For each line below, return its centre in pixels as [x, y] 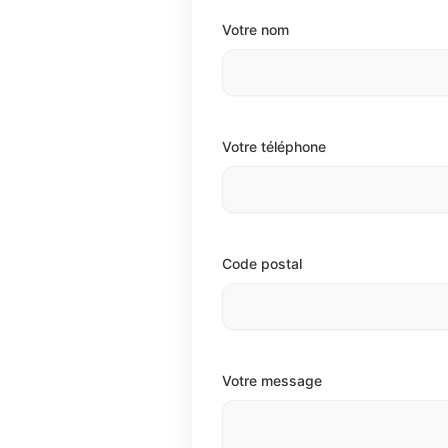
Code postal [262, 263]
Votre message [272, 380]
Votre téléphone [274, 146]
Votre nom [255, 29]
